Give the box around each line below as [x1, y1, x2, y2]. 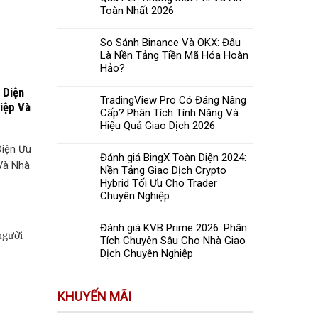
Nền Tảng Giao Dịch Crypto [100, 164, 226, 177]
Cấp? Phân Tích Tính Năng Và [100, 106, 238, 120]
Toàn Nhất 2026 [100, 4, 174, 18]
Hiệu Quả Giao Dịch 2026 [100, 119, 215, 133]
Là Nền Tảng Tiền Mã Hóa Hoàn [100, 49, 248, 62]
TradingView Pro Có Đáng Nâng [100, 94, 246, 107]
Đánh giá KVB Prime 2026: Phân [100, 221, 247, 235]
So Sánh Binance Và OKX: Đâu [100, 36, 241, 50]
